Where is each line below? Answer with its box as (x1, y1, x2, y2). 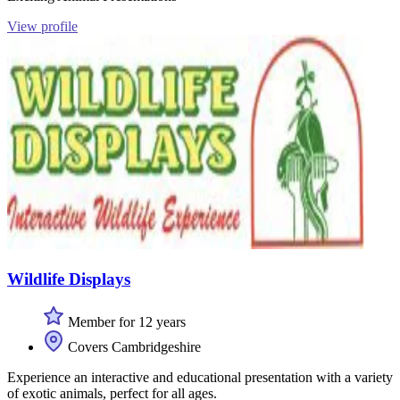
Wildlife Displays (7, 269, 130, 288)
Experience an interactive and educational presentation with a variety (7, 370, 393, 386)
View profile (7, 18, 78, 34)
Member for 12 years (64, 314, 186, 330)
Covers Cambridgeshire (64, 339, 201, 355)
